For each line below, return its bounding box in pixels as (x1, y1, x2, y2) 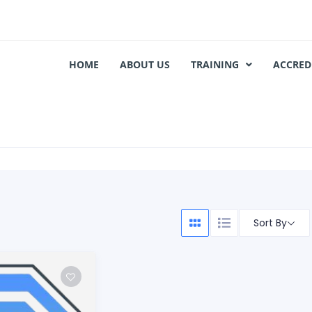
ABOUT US (120, 57, 170, 71)
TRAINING (191, 57, 239, 71)
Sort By (253, 215, 288, 230)
